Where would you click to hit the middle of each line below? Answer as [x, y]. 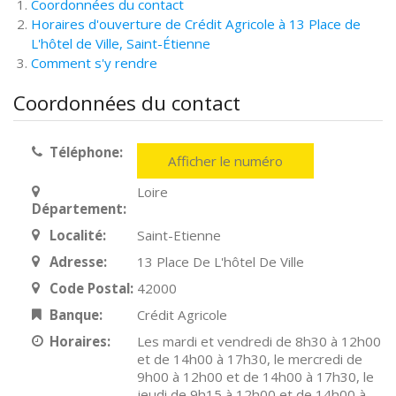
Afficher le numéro [226, 161]
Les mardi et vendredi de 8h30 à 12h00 [259, 341]
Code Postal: [91, 288]
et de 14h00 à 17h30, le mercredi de [250, 359]
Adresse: [78, 262]
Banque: [76, 315]
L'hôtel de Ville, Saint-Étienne [121, 43]
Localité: [77, 235]
